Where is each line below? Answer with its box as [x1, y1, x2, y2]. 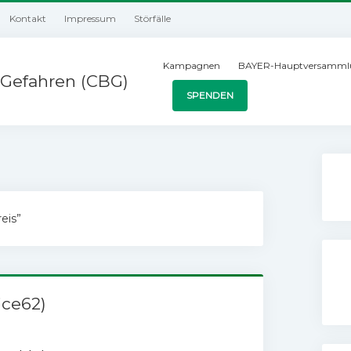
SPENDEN [186, 89, 234, 101]
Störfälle [134, 13, 172, 24]
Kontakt [9, 13, 47, 24]
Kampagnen [163, 60, 221, 71]
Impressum [64, 13, 117, 24]
